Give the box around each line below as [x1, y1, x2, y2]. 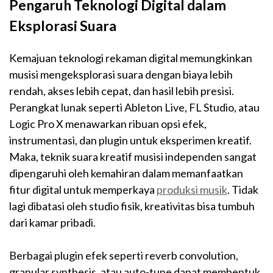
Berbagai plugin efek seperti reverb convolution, [9, 249, 238, 263]
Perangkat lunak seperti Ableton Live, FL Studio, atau [9, 101, 260, 115]
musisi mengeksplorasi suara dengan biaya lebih [9, 68, 233, 82]
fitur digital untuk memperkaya [9, 183, 157, 197]
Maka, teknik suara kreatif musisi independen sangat [9, 150, 257, 164]
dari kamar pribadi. [9, 216, 96, 230]
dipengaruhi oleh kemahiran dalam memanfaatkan [9, 166, 243, 180]
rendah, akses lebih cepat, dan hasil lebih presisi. [9, 84, 234, 98]
